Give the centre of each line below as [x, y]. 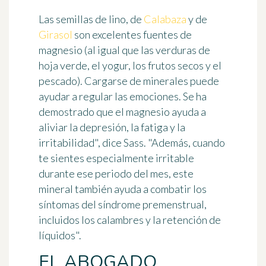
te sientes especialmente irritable [116, 158]
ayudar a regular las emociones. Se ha [123, 96]
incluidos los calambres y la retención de [130, 220]
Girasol [56, 35]
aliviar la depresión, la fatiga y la [112, 127]
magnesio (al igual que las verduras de [124, 50]
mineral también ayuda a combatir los [123, 189]
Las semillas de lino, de [91, 19]
